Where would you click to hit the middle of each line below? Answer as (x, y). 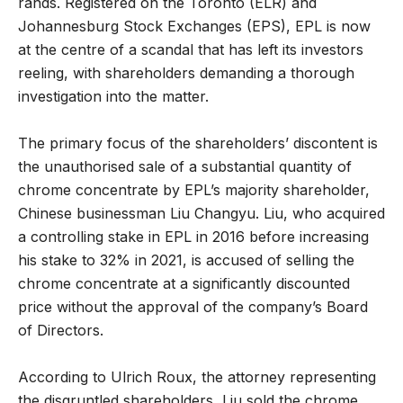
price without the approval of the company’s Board (193, 306)
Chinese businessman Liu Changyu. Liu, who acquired (201, 213)
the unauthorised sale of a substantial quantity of (185, 166)
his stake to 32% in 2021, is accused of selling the (186, 260)
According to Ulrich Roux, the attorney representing (197, 376)
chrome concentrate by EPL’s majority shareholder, (194, 189)
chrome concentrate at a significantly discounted (184, 283)
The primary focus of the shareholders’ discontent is (198, 143)
